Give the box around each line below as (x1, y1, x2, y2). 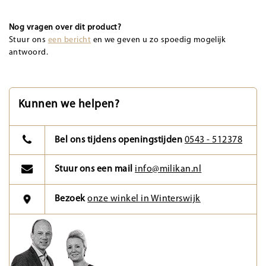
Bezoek (55, 194, 88, 204)
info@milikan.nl (135, 164, 202, 175)
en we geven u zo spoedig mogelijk (91, 35, 226, 45)
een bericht (47, 35, 91, 45)
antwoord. (9, 47, 49, 57)
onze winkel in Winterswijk (87, 194, 201, 204)
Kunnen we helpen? (18, 99, 120, 110)
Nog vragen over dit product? (9, 23, 122, 32)
